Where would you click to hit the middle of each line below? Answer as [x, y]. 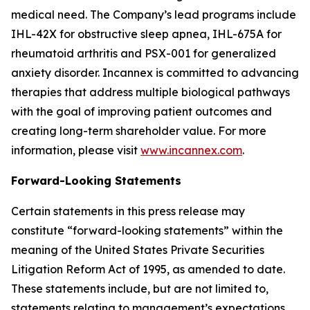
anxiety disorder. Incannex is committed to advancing [155, 73]
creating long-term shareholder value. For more [139, 131]
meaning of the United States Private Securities [138, 250]
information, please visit [76, 150]
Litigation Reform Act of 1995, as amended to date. [148, 269]
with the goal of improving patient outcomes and [142, 111]
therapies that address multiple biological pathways [151, 92]
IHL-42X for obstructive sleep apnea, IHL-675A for [146, 34]
